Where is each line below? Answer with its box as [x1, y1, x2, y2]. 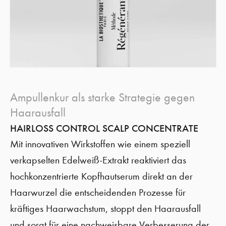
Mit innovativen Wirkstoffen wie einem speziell [10, 138, 190, 150]
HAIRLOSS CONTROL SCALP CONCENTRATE [10, 122, 198, 134]
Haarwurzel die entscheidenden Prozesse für [10, 187, 186, 198]
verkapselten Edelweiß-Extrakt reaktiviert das [10, 154, 186, 166]
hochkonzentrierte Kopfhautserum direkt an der [10, 171, 193, 182]
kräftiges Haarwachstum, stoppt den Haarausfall [10, 203, 201, 214]
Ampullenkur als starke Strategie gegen [10, 90, 195, 104]
